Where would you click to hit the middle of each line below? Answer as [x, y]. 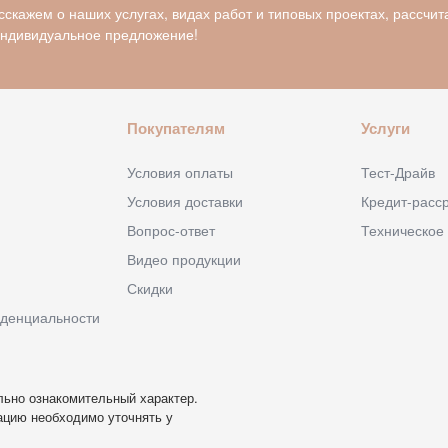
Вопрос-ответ [170, 230]
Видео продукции [183, 259]
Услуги [386, 128]
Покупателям [175, 128]
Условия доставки [184, 201]
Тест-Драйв [398, 172]
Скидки [149, 288]
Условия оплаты [179, 172]
